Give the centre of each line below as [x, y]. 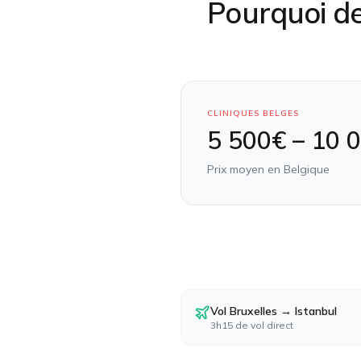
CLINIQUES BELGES [253, 113]
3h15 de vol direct [252, 325]
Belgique [307, 169]
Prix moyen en [245, 169]
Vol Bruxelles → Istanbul [274, 311]
